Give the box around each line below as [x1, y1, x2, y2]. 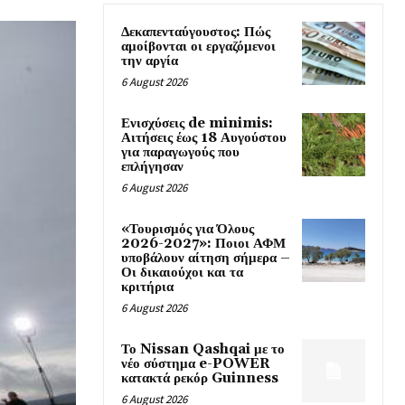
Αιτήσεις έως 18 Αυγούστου [121, 129, 287, 147]
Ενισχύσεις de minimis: [121, 115, 273, 133]
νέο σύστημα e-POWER [121, 355, 270, 373]
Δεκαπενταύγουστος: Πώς [121, 24, 270, 42]
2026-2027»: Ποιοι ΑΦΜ [121, 235, 286, 253]
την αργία [121, 52, 178, 71]
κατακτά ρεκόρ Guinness [121, 370, 278, 388]
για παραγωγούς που [121, 144, 240, 162]
